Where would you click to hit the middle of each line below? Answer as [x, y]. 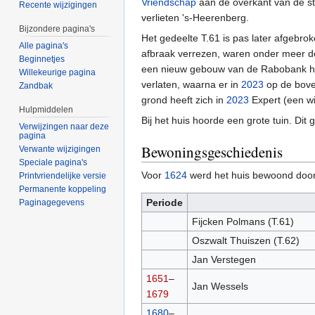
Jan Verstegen [224, 260]
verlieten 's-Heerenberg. [195, 18]
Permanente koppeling [63, 189]
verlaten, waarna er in [191, 85]
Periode [165, 203]
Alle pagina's [44, 46]
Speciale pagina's [53, 162]
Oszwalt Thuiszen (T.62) [245, 241]
